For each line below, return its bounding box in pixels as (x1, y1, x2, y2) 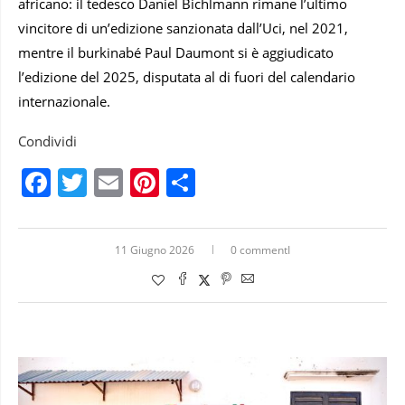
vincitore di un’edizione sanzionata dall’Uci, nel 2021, (18, 18, 348, 37)
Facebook (51, 162, 180, 202)
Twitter (87, 162, 181, 202)
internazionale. (18, 91, 110, 110)
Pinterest (159, 162, 279, 202)
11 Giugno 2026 (115, 241, 194, 258)
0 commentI (231, 241, 290, 258)
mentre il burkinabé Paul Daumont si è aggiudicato (18, 42, 334, 61)
